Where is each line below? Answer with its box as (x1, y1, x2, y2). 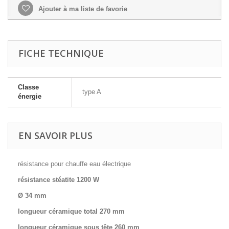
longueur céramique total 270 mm (18, 208, 125, 215)
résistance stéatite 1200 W (18, 176, 99, 184)
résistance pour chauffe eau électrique (18, 160, 131, 168)
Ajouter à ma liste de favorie (36, 5, 127, 13)
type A (82, 88, 101, 96)
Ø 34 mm (18, 192, 47, 199)
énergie (18, 93, 41, 100)
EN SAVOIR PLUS (18, 129, 93, 142)
